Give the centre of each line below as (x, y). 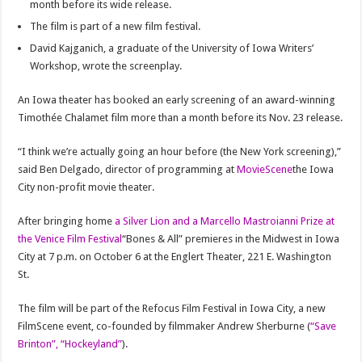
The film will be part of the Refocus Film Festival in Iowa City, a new (172, 308)
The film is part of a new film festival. (116, 26)
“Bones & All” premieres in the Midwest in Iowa (231, 239)
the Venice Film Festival (70, 239)
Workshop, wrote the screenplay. (106, 66)
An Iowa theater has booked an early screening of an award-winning (177, 100)
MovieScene (265, 169)
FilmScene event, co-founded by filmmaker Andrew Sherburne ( (164, 326)
